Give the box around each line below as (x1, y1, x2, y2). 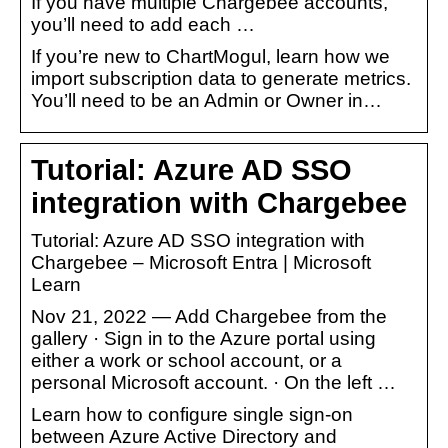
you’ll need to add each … (31, 13, 255, 35)
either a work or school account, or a (31, 349, 342, 371)
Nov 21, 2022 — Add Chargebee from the (31, 305, 387, 327)
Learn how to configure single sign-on (31, 403, 353, 425)
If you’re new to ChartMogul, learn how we (31, 45, 390, 67)
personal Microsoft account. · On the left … (31, 371, 396, 393)
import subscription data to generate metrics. (31, 67, 411, 89)
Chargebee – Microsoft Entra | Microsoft (31, 251, 371, 273)
